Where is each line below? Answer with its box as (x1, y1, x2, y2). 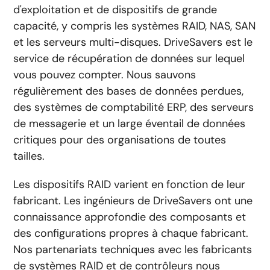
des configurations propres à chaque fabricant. (13, 225, 249, 240)
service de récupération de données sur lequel (13, 51, 245, 66)
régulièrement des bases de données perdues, (13, 83, 244, 98)
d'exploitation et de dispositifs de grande (13, 2, 218, 17)
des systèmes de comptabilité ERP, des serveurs (13, 99, 254, 115)
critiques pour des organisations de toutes (13, 132, 227, 147)
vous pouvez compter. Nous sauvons (13, 67, 196, 82)
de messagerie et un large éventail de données (13, 116, 246, 131)
